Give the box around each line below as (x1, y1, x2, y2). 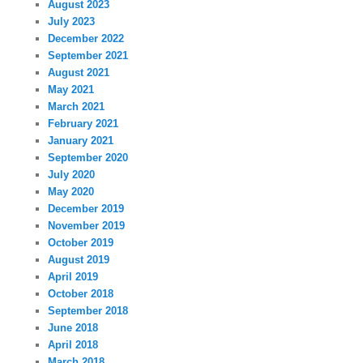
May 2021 (48, 83, 95, 96)
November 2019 (48, 219, 126, 232)
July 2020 (48, 168, 96, 181)
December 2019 (48, 202, 125, 215)
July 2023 (48, 15, 96, 28)
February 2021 (48, 117, 119, 130)
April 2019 (48, 270, 99, 283)
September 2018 (48, 304, 129, 317)
